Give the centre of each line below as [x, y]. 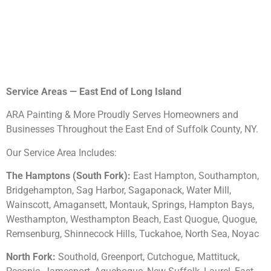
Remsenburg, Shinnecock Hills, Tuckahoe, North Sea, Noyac [132, 233]
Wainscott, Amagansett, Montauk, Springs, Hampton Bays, [130, 204]
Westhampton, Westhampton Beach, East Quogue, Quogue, [132, 219]
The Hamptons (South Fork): [68, 175]
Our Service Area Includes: [61, 152]
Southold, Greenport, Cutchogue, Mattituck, [148, 257]
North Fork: [31, 257]
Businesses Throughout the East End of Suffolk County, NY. [133, 129]
